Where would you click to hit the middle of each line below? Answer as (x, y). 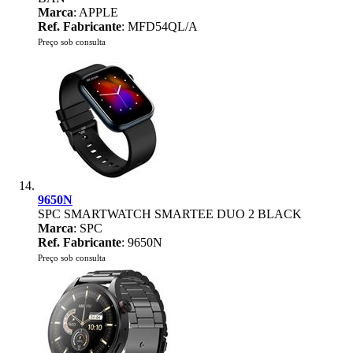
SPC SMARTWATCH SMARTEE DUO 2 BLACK (170, 214)
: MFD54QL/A (160, 26)
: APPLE (96, 12)
